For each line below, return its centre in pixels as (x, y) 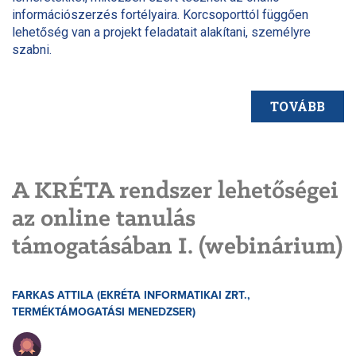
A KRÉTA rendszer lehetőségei (175, 191)
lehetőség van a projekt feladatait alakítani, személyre (161, 32)
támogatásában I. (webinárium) (177, 247)
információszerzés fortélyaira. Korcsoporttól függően (160, 14)
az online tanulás (104, 219)
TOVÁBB (298, 106)
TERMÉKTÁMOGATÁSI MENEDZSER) (104, 312)
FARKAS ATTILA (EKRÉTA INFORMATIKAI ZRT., (131, 295)
